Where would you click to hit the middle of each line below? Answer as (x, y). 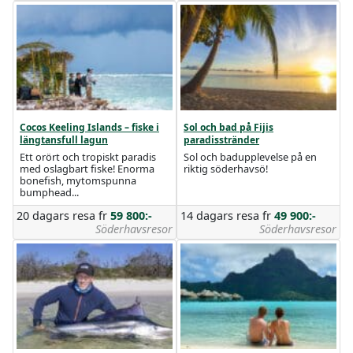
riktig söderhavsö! (226, 169)
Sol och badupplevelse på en (250, 157)
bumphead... (49, 192)
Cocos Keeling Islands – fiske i (89, 127)
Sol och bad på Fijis (229, 127)
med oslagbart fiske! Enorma (87, 169)
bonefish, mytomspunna (78, 180)
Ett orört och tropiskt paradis (88, 157)
